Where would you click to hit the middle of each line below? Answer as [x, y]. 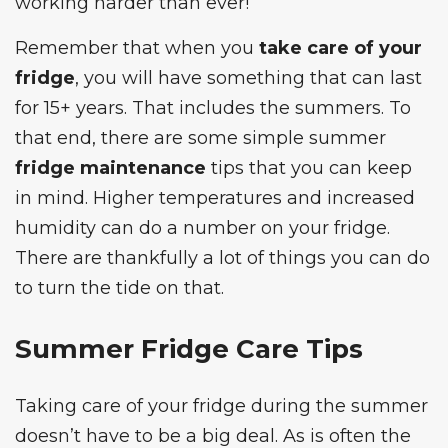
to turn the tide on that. [119, 288]
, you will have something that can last [248, 78]
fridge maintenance [110, 168]
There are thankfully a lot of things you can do [222, 258]
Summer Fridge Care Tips [189, 349]
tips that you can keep [309, 168]
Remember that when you [137, 48]
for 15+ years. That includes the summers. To [213, 108]
